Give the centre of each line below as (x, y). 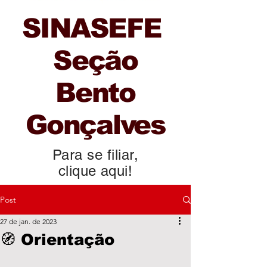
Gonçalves (95, 125)
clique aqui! (95, 171)
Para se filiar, (95, 155)
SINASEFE (95, 28)
